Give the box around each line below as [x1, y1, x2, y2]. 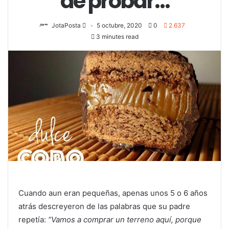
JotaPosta [51, 21, 81, 30]
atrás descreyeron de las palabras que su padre [18, 201, 190, 212]
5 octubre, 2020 [96, 21, 142, 30]
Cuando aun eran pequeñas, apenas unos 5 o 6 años [18, 188, 208, 198]
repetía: [18, 215, 48, 225]
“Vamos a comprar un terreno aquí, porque [48, 215, 201, 225]
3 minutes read [94, 33, 139, 41]
